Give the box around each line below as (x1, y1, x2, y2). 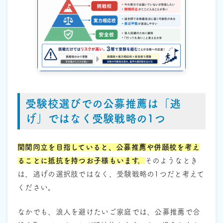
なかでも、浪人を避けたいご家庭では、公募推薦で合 (17, 208, 201, 216)
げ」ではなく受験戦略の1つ (25, 113, 165, 124)
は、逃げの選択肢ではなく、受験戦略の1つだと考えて (17, 170, 205, 178)
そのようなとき (145, 156, 198, 164)
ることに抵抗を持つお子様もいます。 (17, 156, 145, 164)
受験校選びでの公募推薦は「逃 (25, 98, 181, 110)
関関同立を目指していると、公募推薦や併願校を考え (17, 143, 200, 151)
